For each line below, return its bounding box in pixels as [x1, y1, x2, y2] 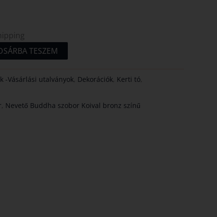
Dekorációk [77, 75, 113, 84]
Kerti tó [117, 75, 141, 84]
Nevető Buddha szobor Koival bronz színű [5, 101, 141, 110]
